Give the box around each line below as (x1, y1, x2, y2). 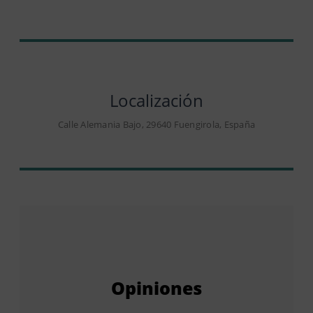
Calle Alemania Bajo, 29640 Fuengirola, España (57, 118, 256, 131)
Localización (110, 89, 203, 112)
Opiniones (111, 276, 202, 300)
